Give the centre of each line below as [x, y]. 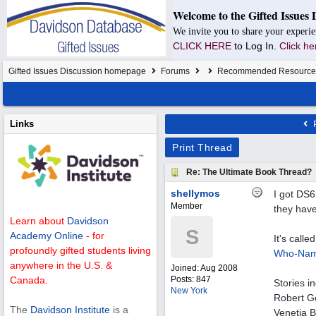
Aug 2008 [219, 268]
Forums [175, 71]
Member [187, 206]
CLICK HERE [202, 46]
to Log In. [257, 46]
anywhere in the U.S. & [61, 266]
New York [189, 291]
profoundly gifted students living [80, 251]
